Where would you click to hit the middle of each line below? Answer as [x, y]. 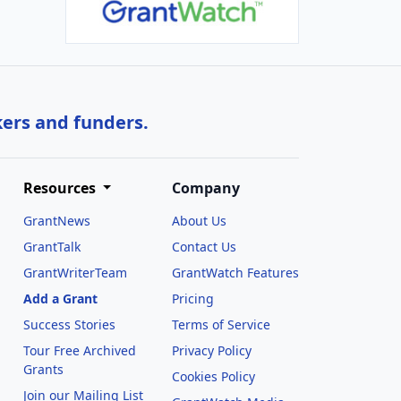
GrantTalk [51, 247]
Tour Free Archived [79, 350]
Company [205, 188]
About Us [199, 221]
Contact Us [204, 247]
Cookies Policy [213, 376]
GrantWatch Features [235, 273]
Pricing [192, 299]
